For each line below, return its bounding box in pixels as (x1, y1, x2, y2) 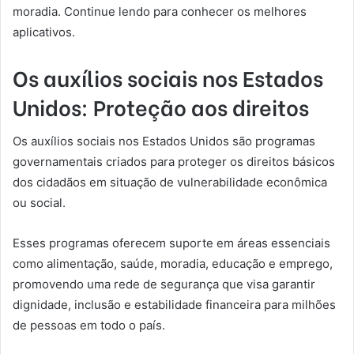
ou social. (13, 195, 66, 211)
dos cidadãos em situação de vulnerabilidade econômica (13, 175, 327, 190)
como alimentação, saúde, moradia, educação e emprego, (13, 256, 333, 272)
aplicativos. (13, 24, 75, 40)
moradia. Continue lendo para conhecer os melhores (13, 3, 307, 19)
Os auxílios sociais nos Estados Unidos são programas (13, 134, 315, 149)
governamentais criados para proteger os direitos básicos (13, 154, 335, 170)
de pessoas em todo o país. (13, 318, 165, 333)
